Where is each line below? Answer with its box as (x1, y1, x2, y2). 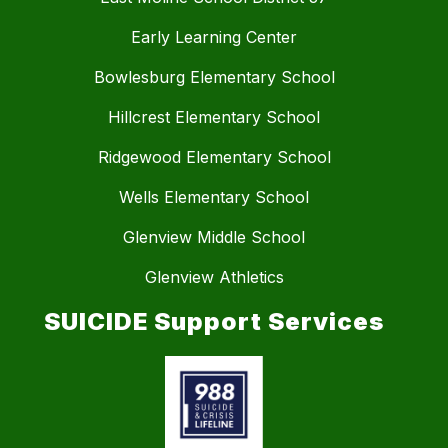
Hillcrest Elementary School (108, 107, 320, 128)
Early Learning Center (131, 27, 297, 48)
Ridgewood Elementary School (97, 147, 331, 168)
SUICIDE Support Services (44, 307, 384, 337)
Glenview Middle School (123, 227, 305, 248)
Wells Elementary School (119, 187, 309, 208)
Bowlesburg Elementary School (93, 67, 335, 88)
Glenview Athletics (144, 267, 284, 288)
